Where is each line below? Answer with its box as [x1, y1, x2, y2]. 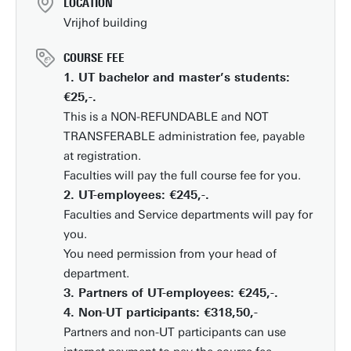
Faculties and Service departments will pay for [63, 208, 313, 222]
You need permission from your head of [63, 247, 277, 261]
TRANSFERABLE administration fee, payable [63, 129, 305, 143]
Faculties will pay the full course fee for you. [63, 168, 304, 183]
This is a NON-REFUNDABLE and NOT [63, 110, 269, 124]
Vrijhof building [63, 16, 150, 30]
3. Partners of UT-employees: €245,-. [63, 286, 278, 300]
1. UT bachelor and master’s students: [63, 71, 290, 85]
